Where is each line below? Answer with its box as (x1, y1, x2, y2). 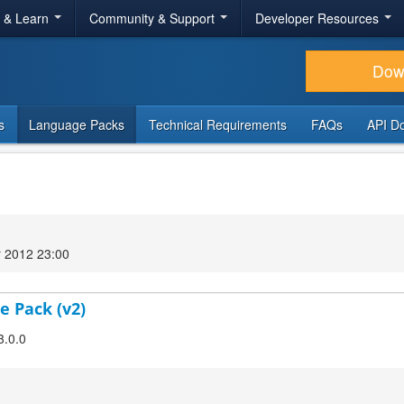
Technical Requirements (149, 115, 287, 133)
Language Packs (29, 115, 124, 133)
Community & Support (89, 9, 218, 27)
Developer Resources (255, 9, 382, 27)
